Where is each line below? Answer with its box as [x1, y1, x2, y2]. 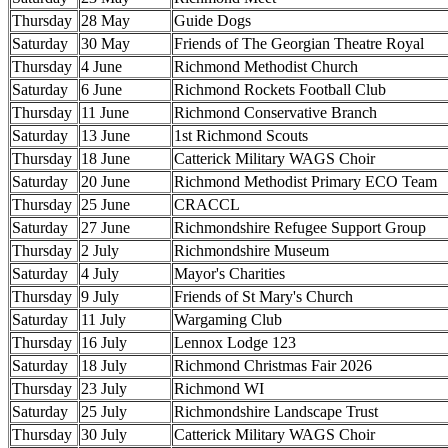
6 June [81, 80, 122, 98]
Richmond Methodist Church [174, 57, 358, 75]
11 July [81, 310, 126, 328]
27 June [81, 218, 130, 236]
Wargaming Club [174, 310, 282, 328]
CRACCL [174, 195, 240, 213]
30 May [81, 34, 130, 52]
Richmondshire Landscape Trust [174, 402, 378, 420]
